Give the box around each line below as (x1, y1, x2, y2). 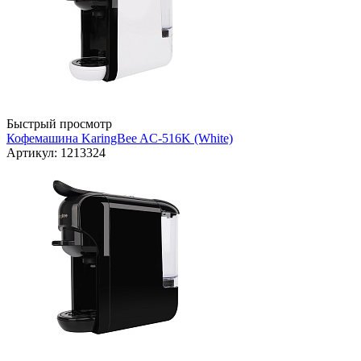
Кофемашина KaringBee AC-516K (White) (6, 131, 233, 146)
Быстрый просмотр (6, 117, 112, 131)
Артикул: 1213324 (6, 146, 106, 160)
